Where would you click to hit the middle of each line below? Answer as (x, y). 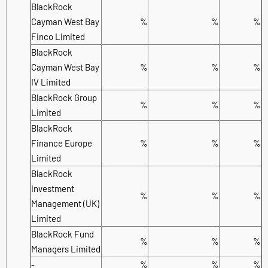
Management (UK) (65, 203)
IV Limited (51, 82)
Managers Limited (66, 249)
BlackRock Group (64, 97)
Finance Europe (62, 143)
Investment (53, 188)
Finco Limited (58, 36)
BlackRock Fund (63, 234)
